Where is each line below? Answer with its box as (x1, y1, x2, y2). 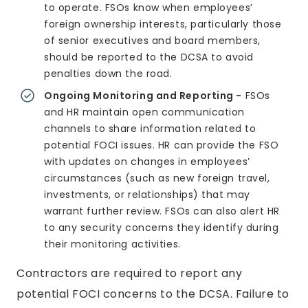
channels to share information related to (44, 122, 256, 135)
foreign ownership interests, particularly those (44, 17, 282, 31)
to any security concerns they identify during (44, 221, 279, 234)
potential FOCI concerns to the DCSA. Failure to (16, 286, 289, 302)
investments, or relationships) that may (44, 188, 250, 201)
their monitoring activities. (44, 237, 181, 251)
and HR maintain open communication (44, 105, 245, 119)
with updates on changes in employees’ (44, 155, 250, 168)
